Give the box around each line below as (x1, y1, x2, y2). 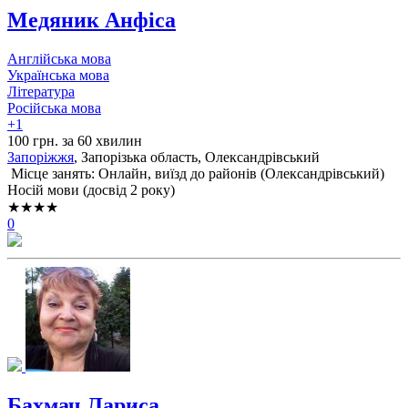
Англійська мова (7, 51, 111, 67)
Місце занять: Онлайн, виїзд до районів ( (7, 166, 265, 182)
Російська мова (7, 100, 101, 117)
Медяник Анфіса (7, 8, 176, 33)
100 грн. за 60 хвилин (7, 133, 142, 149)
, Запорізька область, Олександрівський (74, 149, 320, 166)
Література (7, 84, 75, 100)
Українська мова (7, 67, 109, 84)
